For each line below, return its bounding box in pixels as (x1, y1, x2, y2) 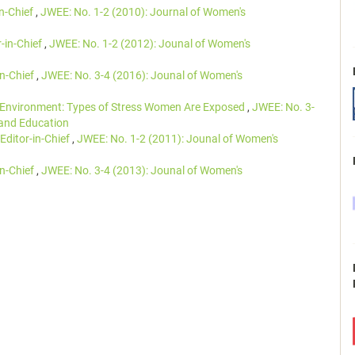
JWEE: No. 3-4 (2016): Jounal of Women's (41, 69, 242, 82)
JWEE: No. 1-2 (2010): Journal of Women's (40, 6, 246, 18)
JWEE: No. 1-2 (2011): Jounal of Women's (77, 132, 278, 145)
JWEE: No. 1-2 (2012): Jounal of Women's (49, 37, 250, 50)
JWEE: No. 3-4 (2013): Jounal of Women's (41, 164, 242, 177)
